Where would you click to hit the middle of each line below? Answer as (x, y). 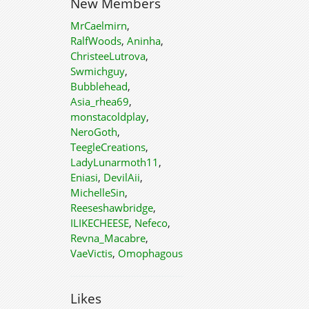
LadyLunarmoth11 (114, 162)
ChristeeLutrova (108, 56)
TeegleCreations (108, 147)
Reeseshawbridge (112, 208)
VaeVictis (91, 253)
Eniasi (84, 177)
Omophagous (150, 253)
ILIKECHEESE (100, 223)
